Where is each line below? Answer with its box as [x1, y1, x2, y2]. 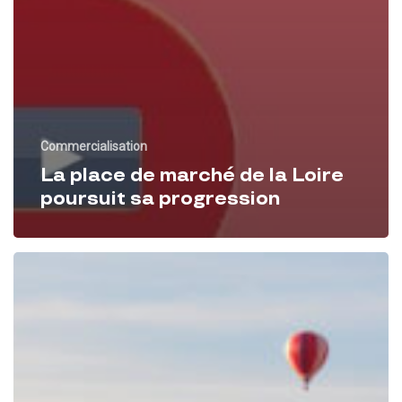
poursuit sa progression [40, 187, 280, 210]
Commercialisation [40, 138, 147, 153]
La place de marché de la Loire [40, 163, 344, 187]
